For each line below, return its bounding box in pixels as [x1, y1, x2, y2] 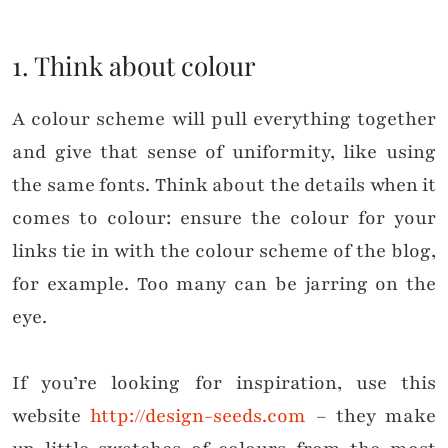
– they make [306, 403, 436, 430]
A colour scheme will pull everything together [12, 106, 436, 133]
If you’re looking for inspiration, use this [12, 370, 436, 397]
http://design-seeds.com [90, 403, 307, 430]
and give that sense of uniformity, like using [12, 139, 436, 166]
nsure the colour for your [190, 205, 436, 232]
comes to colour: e [12, 205, 190, 232]
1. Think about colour [12, 48, 256, 84]
